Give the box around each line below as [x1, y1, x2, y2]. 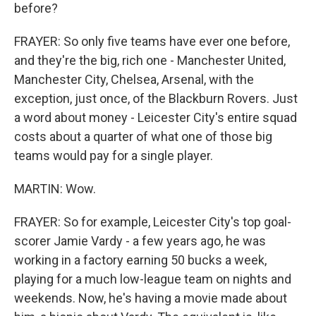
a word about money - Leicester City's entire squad [14, 110, 297, 125]
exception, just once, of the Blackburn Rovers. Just [14, 91, 298, 106]
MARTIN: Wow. [14, 181, 96, 196]
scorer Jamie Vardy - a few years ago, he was [14, 233, 266, 248]
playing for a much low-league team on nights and [14, 272, 291, 286]
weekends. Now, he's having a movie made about [14, 291, 287, 305]
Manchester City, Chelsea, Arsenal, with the [14, 72, 254, 87]
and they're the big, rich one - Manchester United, [14, 53, 286, 68]
